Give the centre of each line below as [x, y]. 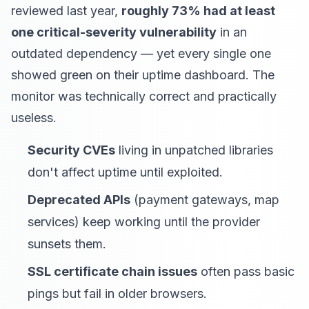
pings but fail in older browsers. [117, 293]
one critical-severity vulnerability [114, 32]
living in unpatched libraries [194, 150]
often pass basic [246, 271]
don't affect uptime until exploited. [125, 172]
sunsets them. [67, 244]
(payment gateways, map [205, 200]
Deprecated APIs [79, 200]
